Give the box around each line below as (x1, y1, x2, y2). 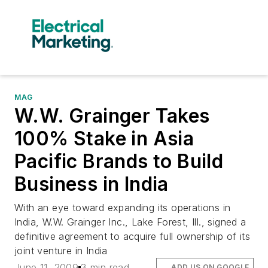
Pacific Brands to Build (14, 150, 224, 173)
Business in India (14, 172, 169, 196)
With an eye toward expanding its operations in (14, 202, 231, 214)
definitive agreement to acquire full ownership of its (14, 230, 251, 242)
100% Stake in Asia (14, 127, 194, 150)
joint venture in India (14, 245, 108, 257)
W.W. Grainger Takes (14, 104, 210, 127)
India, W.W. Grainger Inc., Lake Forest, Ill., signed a (14, 216, 246, 228)
